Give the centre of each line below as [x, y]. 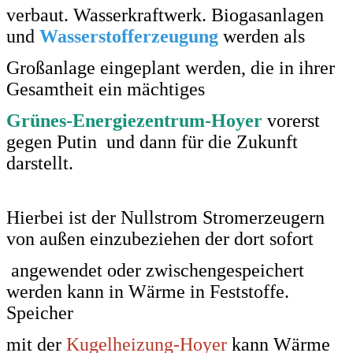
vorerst [294, 120]
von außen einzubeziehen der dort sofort [160, 238]
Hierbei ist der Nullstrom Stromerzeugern [165, 217]
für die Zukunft [240, 141]
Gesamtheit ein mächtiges [106, 89]
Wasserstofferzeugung [129, 36]
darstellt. [40, 163]
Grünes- [39, 120]
